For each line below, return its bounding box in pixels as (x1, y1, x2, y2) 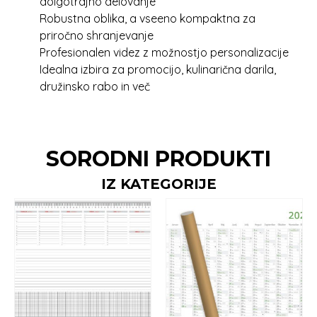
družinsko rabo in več (40, 79, 150, 93)
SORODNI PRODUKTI (46, 146, 271, 172)
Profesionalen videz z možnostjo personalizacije (40, 45, 289, 59)
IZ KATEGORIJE (100, 175, 217, 192)
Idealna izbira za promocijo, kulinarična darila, (40, 62, 276, 76)
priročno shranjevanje (40, 28, 154, 42)
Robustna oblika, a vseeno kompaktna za (40, 11, 255, 25)
